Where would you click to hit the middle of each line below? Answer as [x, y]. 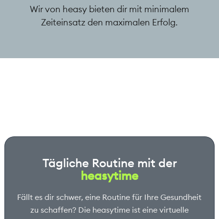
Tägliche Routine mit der [109, 163]
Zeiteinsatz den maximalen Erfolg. [109, 22]
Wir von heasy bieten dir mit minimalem [109, 9]
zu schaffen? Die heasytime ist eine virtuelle [109, 210]
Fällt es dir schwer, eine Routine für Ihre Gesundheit [109, 197]
